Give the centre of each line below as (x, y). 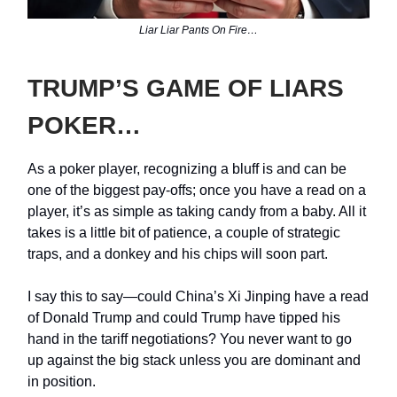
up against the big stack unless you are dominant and (194, 361)
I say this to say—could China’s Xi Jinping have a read (198, 297)
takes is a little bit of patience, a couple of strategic (184, 233)
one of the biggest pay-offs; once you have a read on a (197, 191)
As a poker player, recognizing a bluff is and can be (187, 169)
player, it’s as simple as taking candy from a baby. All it (197, 212)
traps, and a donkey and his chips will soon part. (179, 254)
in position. (62, 382)
